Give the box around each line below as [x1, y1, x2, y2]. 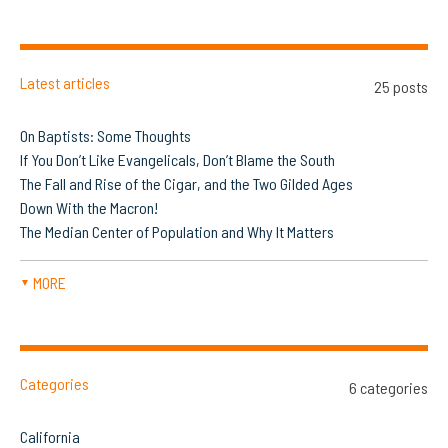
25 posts [374, 77, 428, 97]
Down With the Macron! [20, 198, 158, 218]
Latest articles [20, 73, 110, 93]
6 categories [349, 378, 428, 398]
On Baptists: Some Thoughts [20, 126, 191, 146]
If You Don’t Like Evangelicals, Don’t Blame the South [20, 150, 335, 170]
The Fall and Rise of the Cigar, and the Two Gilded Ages [20, 174, 353, 194]
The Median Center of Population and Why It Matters [20, 222, 334, 242]
